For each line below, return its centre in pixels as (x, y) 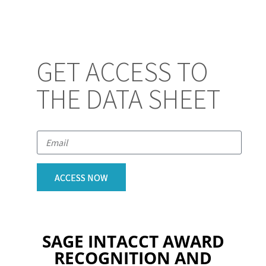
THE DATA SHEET (129, 99)
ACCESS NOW (82, 177)
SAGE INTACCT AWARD (133, 241)
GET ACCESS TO (122, 72)
